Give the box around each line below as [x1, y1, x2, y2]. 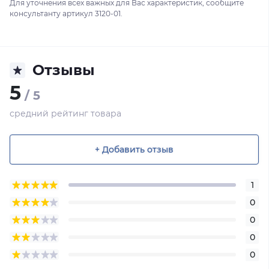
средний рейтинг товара [10, 108, 121, 119]
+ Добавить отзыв [95, 144, 174, 155]
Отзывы [32, 61, 95, 79]
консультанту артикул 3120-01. [10, 9, 122, 18]
